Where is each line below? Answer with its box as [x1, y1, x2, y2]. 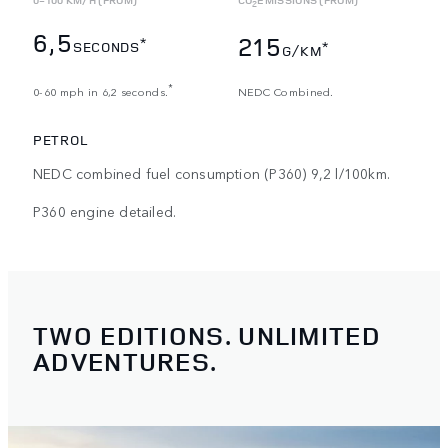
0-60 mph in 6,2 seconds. [33, 82, 169, 99]
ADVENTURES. [33, 343, 218, 379]
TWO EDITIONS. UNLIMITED [33, 317, 381, 353]
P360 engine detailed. [33, 201, 177, 222]
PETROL [33, 130, 88, 150]
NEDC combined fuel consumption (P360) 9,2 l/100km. [33, 163, 390, 184]
